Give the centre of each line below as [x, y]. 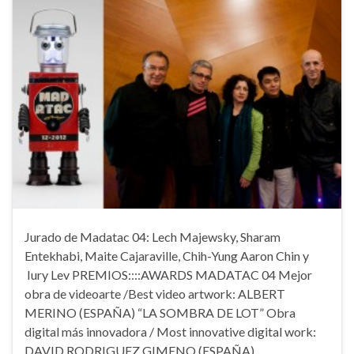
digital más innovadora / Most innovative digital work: [170, 331]
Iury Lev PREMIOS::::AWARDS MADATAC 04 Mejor [168, 274]
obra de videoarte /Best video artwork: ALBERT [155, 293]
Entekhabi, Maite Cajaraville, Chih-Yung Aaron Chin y [167, 255]
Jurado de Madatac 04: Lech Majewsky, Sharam [153, 236]
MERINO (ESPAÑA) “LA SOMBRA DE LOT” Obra [160, 312]
